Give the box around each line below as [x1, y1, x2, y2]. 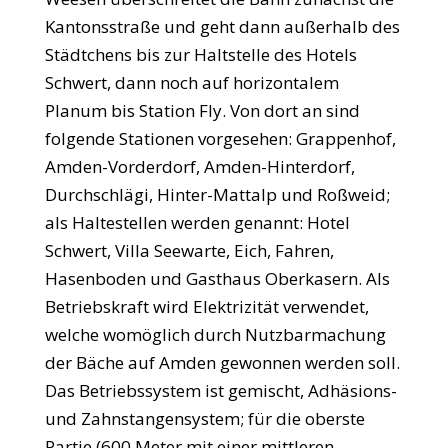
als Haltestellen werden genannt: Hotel [44, 211, 350, 234]
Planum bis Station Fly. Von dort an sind [44, 99, 360, 122]
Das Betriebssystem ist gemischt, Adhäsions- [44, 379, 397, 402]
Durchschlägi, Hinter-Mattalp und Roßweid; [44, 183, 390, 206]
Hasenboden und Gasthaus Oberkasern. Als [44, 267, 390, 290]
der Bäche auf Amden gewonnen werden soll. [44, 351, 400, 374]
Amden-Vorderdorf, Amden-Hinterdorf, [44, 155, 355, 178]
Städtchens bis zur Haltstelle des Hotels [44, 43, 357, 66]
